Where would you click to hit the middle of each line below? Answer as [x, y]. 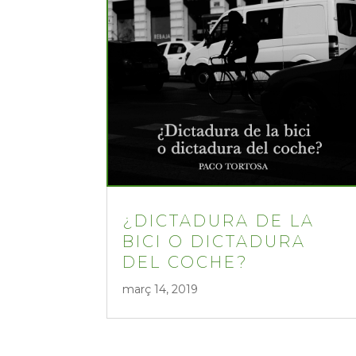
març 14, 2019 [161, 290]
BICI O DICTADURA [215, 242]
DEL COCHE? [186, 263]
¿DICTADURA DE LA [219, 221]
